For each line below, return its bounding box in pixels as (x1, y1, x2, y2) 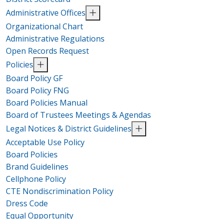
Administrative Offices (6, 7, 86, 18)
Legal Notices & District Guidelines (6, 123, 131, 134)
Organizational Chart (6, 21, 83, 32)
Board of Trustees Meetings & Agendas (6, 109, 151, 120)
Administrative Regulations (6, 33, 105, 44)
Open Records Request (6, 45, 89, 56)
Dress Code (6, 197, 48, 209)
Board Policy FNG (6, 85, 69, 96)
